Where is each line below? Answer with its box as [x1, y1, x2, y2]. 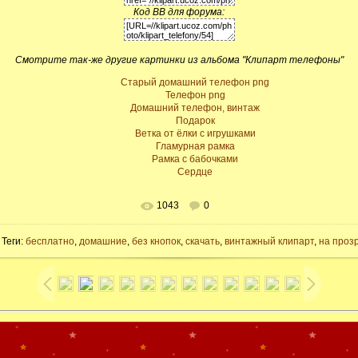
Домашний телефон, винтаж [130, 102, 260, 114]
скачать [185, 236, 220, 248]
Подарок [175, 115, 215, 127]
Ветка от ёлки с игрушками [134, 128, 256, 140]
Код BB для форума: [133, 6, 225, 18]
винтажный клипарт [225, 236, 314, 248]
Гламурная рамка [155, 141, 235, 153]
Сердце [177, 166, 213, 178]
